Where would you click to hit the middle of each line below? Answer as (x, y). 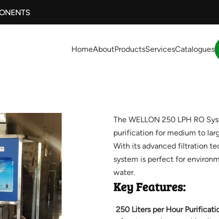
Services (160, 49)
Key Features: (149, 187)
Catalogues (195, 49)
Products (130, 49)
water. (124, 173)
